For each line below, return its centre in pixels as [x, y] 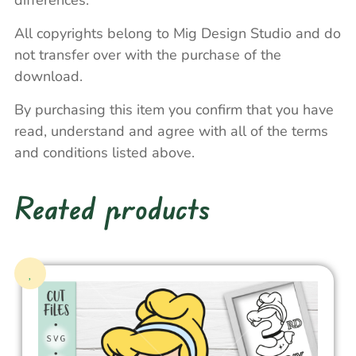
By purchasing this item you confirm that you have [174, 110]
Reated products [112, 208]
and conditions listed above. [104, 153]
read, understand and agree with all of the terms [171, 132]
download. [48, 77]
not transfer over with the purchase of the [148, 55]
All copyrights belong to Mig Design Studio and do [178, 34]
